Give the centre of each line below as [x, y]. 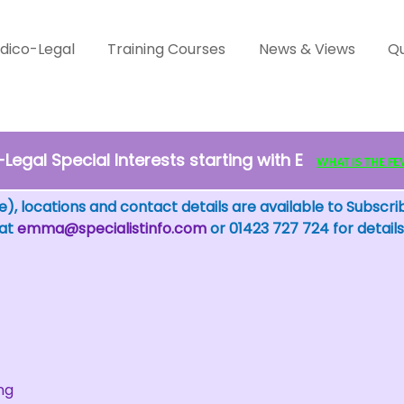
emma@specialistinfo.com [111, 229]
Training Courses [167, 49]
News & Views [307, 49]
